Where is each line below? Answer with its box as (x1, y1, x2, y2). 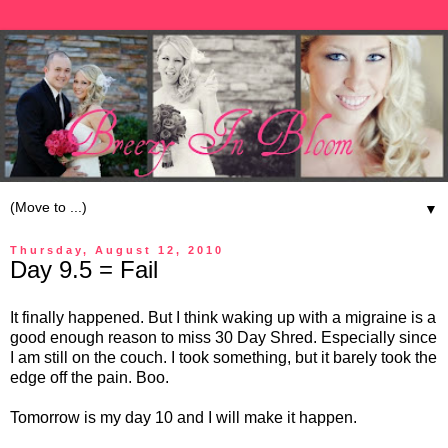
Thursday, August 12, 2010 (10, 244, 224, 257)
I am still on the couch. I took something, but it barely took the (10, 349, 437, 367)
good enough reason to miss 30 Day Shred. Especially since (10, 329, 437, 347)
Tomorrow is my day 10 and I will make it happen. (10, 409, 357, 427)
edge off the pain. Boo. (10, 369, 169, 387)
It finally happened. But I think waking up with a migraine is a (10, 309, 436, 327)
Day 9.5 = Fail (10, 256, 158, 284)
